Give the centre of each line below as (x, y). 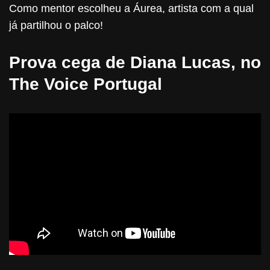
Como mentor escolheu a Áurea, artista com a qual (131, 8)
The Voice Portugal (86, 84)
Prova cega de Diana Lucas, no (135, 62)
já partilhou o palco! (56, 25)
